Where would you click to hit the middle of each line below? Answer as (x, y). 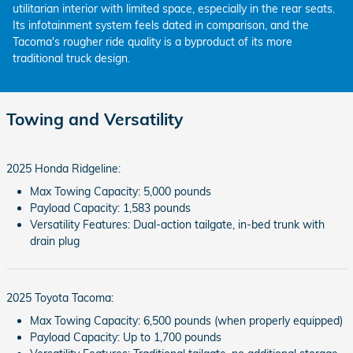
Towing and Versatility (95, 119)
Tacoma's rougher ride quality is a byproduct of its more (152, 41)
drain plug (55, 241)
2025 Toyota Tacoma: (60, 298)
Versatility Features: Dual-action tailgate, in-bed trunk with (177, 225)
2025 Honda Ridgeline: (63, 169)
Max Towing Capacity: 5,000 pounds (121, 191)
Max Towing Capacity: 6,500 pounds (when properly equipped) (186, 321)
